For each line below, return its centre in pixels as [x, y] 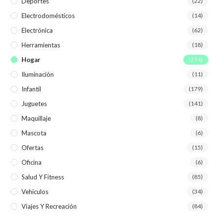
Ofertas [33, 148]
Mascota [34, 133]
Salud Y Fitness [43, 177]
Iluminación [38, 75]
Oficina [32, 163]
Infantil [32, 89]
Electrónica [37, 31]
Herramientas [41, 45]
